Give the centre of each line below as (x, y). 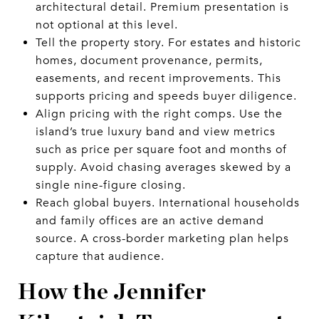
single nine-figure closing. (110, 185)
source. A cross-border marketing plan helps (162, 238)
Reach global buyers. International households (167, 203)
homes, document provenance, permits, (149, 60)
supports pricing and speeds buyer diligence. (166, 96)
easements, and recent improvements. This (158, 78)
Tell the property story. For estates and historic (168, 42)
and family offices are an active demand (150, 220)
